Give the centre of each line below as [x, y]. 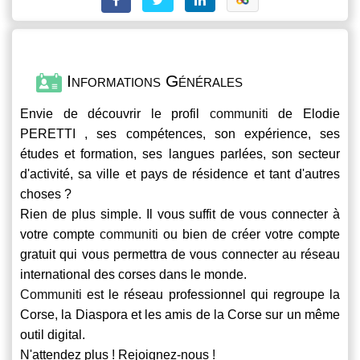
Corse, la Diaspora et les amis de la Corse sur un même [180, 314]
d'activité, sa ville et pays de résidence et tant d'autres [180, 174]
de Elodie [304, 113]
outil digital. [53, 334]
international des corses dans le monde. [133, 274]
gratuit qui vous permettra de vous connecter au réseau [180, 254]
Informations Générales [152, 81]
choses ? [46, 194]
